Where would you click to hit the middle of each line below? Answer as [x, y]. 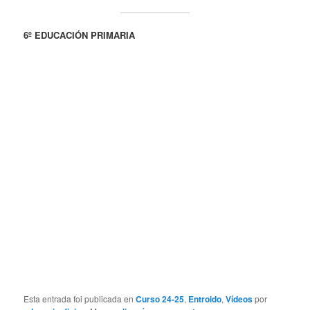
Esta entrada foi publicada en [80, 299]
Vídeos [239, 299]
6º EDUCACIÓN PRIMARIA [80, 35]
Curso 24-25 [160, 299]
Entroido [205, 299]
